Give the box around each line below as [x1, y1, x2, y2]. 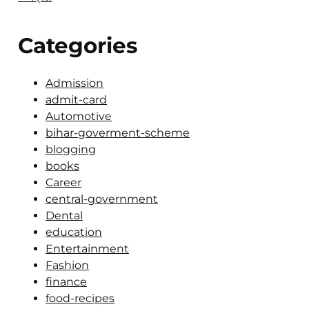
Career [46, 176, 81, 189]
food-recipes [46, 292, 114, 305]
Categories [18, 32, 137, 59]
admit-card [46, 93, 107, 106]
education [46, 226, 102, 239]
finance [46, 275, 87, 288]
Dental [46, 209, 83, 222]
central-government [46, 192, 158, 206]
